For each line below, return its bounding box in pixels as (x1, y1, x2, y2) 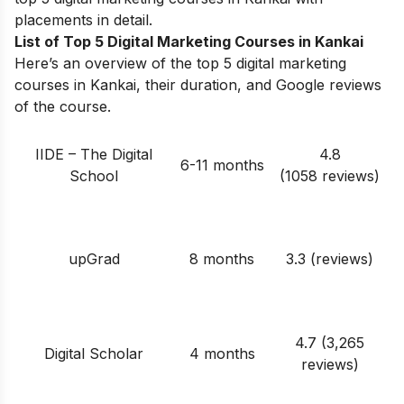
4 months (188, 344, 255, 363)
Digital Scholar (44, 344, 143, 363)
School (69, 167, 118, 186)
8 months (189, 250, 254, 269)
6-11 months (179, 156, 264, 175)
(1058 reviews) (280, 167, 380, 186)
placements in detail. (14, 11, 152, 30)
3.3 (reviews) (286, 250, 373, 269)
